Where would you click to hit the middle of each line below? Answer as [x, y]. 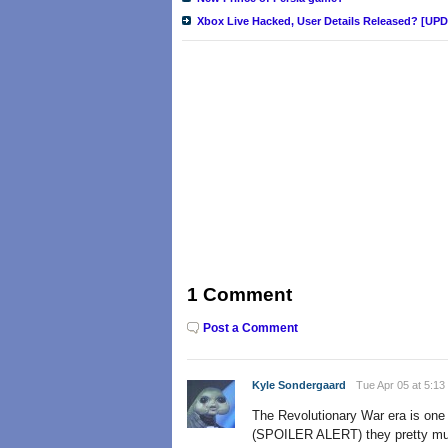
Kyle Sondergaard [299, 385]
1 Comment [239, 294]
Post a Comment [250, 328]
